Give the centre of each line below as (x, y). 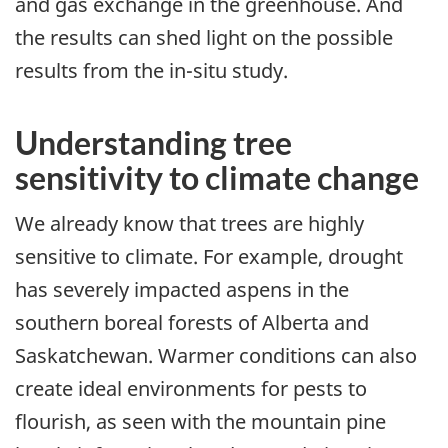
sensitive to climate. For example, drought (209, 256)
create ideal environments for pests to (191, 388)
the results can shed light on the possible (204, 38)
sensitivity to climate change (217, 178)
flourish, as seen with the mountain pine (200, 421)
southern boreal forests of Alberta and (192, 322)
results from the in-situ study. (151, 71)
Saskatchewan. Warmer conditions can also (216, 355)
